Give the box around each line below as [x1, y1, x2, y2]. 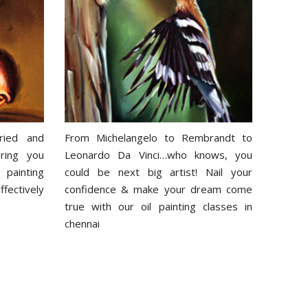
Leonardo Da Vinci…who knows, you [65, 147, 252, 162]
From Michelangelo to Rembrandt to [65, 130, 252, 144]
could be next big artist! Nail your [65, 164, 252, 179]
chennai [65, 216, 100, 230]
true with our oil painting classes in [65, 199, 252, 213]
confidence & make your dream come [65, 181, 252, 196]
